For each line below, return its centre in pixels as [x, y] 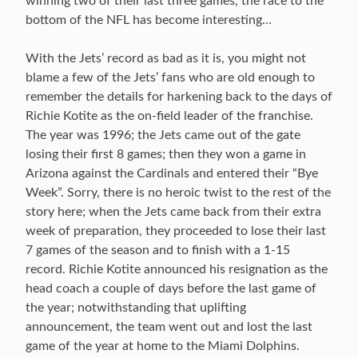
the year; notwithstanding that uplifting [136, 308]
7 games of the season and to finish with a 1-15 [158, 250]
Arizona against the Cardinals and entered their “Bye [172, 173]
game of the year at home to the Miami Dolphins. [163, 346]
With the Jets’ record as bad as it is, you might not [166, 58]
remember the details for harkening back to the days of [179, 97]
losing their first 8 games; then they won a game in [166, 154]
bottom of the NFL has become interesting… [149, 20]
